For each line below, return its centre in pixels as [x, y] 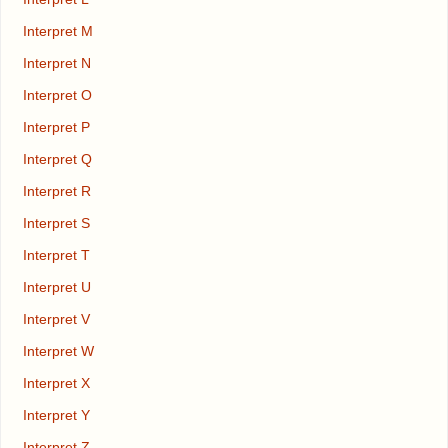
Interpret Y [56, 415]
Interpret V [56, 319]
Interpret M [57, 31]
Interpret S [56, 223]
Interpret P [56, 127]
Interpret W [58, 351]
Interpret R [56, 191]
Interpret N [56, 63]
